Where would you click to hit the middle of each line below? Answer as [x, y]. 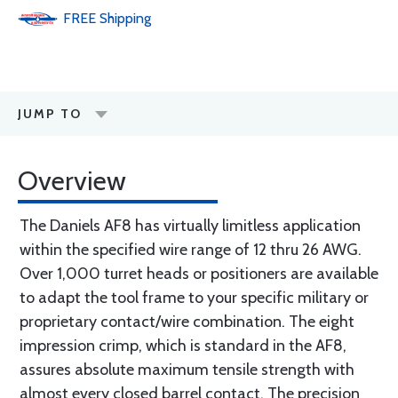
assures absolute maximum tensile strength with [187, 370]
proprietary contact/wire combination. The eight [187, 322]
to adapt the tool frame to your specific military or [194, 298]
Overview [72, 181]
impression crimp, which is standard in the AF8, [183, 346]
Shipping [125, 18]
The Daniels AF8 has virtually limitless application [190, 226]
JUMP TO [50, 114]
